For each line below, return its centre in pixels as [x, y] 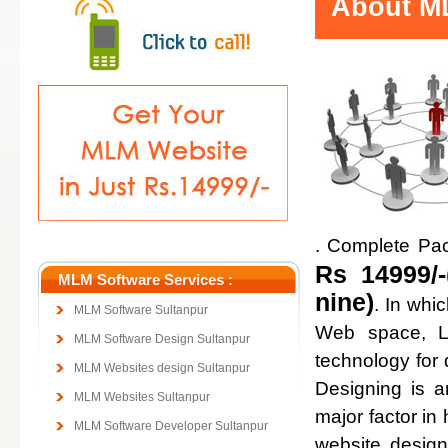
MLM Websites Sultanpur [142, 397]
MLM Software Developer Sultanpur [171, 426]
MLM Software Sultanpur [141, 310]
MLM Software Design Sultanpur [162, 339]
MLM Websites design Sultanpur [162, 368]
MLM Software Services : [145, 279]
